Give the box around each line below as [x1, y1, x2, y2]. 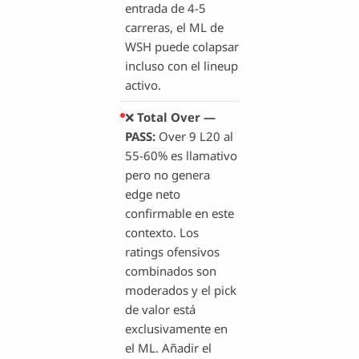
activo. [125, 76, 161, 93]
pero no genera [125, 167, 210, 184]
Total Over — [137, 109, 216, 126]
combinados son [125, 263, 216, 280]
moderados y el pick [125, 282, 236, 299]
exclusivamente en [125, 321, 228, 337]
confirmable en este [125, 205, 234, 222]
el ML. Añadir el [125, 340, 212, 357]
